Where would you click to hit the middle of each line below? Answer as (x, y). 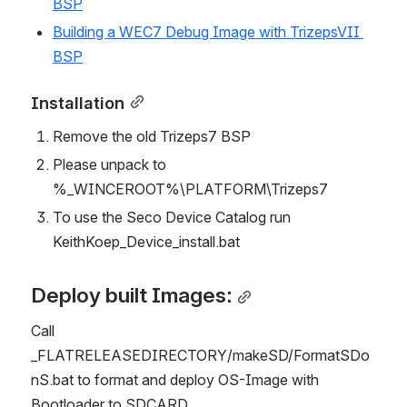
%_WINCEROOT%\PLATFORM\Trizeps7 (190, 189)
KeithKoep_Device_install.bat (146, 242)
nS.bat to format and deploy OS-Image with (175, 380)
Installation (78, 103)
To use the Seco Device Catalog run (172, 218)
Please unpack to (109, 165)
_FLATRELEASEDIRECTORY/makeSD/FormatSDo (200, 356)
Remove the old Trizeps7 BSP (152, 137)
